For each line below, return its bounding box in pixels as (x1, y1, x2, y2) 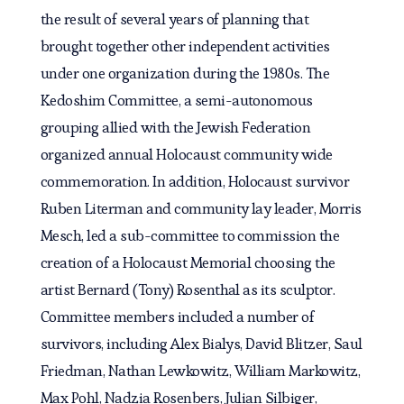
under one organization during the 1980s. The (40, 63, 330, 84)
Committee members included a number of (40, 307, 315, 327)
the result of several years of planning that (40, 9, 309, 30)
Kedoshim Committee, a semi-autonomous (40, 90, 313, 111)
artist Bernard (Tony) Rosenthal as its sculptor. (40, 280, 335, 300)
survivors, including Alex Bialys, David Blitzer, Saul (40, 334, 363, 354)
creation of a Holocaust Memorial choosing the (40, 252, 335, 273)
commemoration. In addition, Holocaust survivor (40, 171, 350, 192)
